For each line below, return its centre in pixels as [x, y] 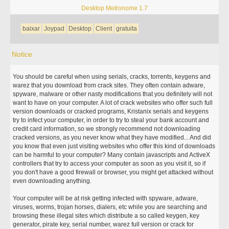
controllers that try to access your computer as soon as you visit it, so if [109, 164]
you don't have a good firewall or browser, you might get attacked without [113, 172]
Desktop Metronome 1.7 [114, 8]
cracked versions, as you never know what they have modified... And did [112, 138]
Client [104, 29]
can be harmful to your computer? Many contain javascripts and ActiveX [112, 155]
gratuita [127, 29]
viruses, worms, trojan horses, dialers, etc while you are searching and [110, 207]
